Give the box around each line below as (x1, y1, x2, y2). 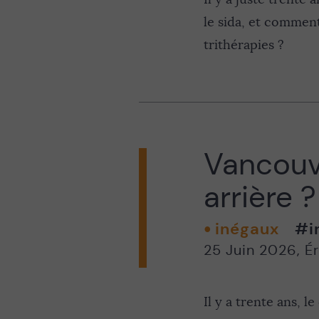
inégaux (214, 219, 279, 239)
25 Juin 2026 (203, 241, 297, 259)
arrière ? (203, 178, 316, 216)
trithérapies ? (203, 37, 284, 53)
